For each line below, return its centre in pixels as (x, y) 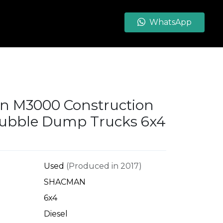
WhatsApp (170, 22)
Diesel (56, 214)
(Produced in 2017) (103, 166)
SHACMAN (64, 182)
